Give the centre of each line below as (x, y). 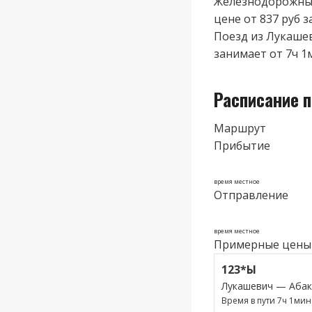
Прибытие (242, 145)
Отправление (251, 195)
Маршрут (240, 128)
